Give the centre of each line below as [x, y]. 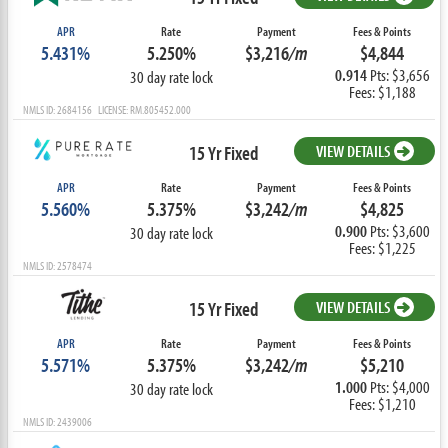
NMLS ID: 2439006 [57, 422]
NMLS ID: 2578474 [57, 266]
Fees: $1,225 [382, 248]
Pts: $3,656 [399, 75]
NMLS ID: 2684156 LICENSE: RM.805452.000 [106, 110]
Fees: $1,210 [382, 404]
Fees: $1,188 [382, 92]
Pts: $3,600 [399, 231]
